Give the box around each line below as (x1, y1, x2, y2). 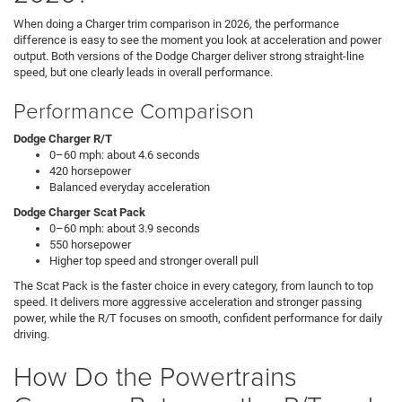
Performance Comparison (13, 94, 254, 125)
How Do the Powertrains (13, 356, 297, 394)
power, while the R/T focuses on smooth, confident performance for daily (13, 310, 382, 325)
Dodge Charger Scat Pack (13, 205, 145, 219)
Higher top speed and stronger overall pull (49, 253, 261, 267)
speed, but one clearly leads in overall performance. (13, 65, 273, 79)
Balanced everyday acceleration (49, 179, 213, 194)
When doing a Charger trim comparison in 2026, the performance (13, 16, 339, 31)
